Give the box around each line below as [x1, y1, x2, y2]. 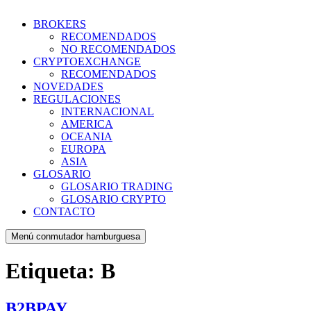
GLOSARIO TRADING [61, 180, 173, 192]
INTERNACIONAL [61, 106, 154, 117]
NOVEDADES [33, 81, 103, 92]
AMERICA [61, 118, 113, 130]
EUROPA [61, 143, 106, 155]
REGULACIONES [33, 93, 121, 105]
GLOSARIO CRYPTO [61, 193, 166, 205]
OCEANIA [61, 131, 112, 142]
